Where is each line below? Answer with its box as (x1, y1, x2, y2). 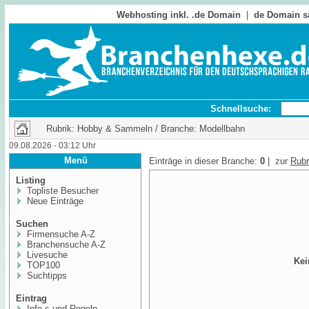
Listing (16, 175, 46, 186)
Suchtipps (24, 270, 67, 281)
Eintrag (16, 293, 47, 303)
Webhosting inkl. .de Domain (117, 10, 241, 20)
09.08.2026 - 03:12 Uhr (9, 141, 96, 150)
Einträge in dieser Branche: (149, 156, 260, 166)
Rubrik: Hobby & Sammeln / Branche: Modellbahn (46, 123, 245, 134)
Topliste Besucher (24, 186, 99, 196)
